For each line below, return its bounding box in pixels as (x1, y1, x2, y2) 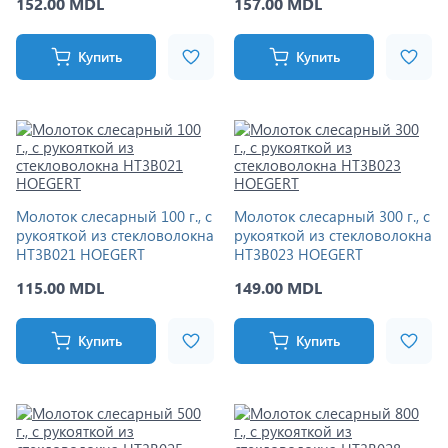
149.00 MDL (234, 277, 322, 298)
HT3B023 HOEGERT (234, 244, 363, 264)
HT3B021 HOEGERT (16, 244, 145, 264)
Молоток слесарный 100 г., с (16, 206, 212, 226)
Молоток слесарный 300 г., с (234, 206, 430, 226)
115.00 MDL (16, 277, 104, 298)
